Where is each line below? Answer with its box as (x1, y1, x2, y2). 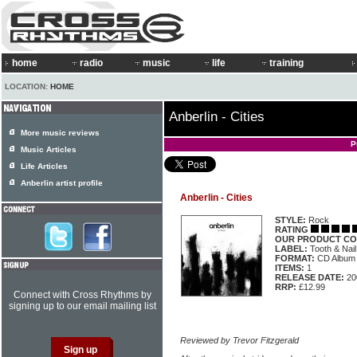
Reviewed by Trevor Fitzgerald (180, 335, 299, 345)
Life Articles (21, 162, 68, 171)
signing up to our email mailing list (8, 300, 156, 312)
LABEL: (275, 244, 308, 253)
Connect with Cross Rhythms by (13, 289, 151, 300)
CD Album (315, 253, 355, 263)
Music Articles (21, 145, 76, 154)
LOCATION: (5, 82, 50, 91)
